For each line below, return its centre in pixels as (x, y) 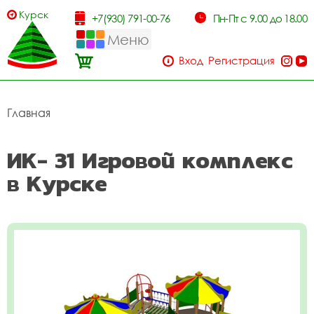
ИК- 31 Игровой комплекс (150, 160)
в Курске (57, 183)
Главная (29, 113)
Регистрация (241, 60)
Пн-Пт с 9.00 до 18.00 (260, 18)
